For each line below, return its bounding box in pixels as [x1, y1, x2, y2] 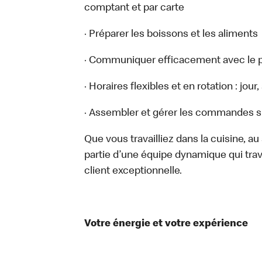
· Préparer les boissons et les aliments [84, 29, 258, 40]
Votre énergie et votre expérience [84, 219, 248, 229]
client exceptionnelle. [84, 166, 182, 177]
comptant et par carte [84, 3, 184, 13]
